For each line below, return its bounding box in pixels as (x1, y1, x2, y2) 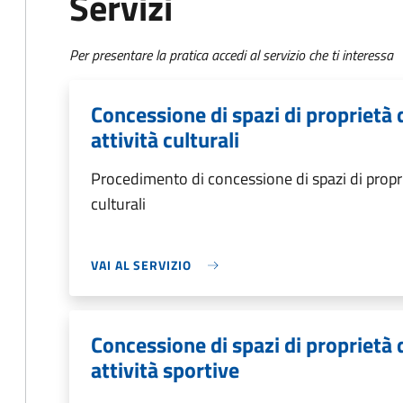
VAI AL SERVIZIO (91, 255, 192, 274)
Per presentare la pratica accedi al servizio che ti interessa (69, 44, 393, 66)
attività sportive (91, 354, 239, 386)
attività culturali (91, 123, 239, 156)
